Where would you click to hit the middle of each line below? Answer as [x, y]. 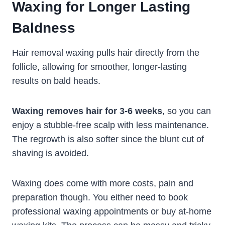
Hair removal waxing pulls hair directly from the [106, 53]
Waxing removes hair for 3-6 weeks [87, 111]
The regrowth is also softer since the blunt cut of [108, 139]
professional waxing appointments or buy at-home [112, 212]
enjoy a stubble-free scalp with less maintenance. [110, 125]
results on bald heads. [56, 81]
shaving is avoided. [50, 153]
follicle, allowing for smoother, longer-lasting [99, 67]
